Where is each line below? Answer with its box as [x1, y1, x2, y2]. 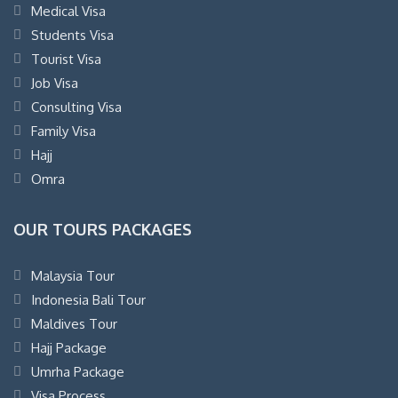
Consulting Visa [31, 98, 122, 115]
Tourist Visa [31, 50, 101, 68]
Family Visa [31, 122, 96, 139]
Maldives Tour [31, 314, 117, 332]
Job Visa [31, 74, 78, 92]
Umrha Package [31, 362, 124, 380]
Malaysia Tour [31, 267, 115, 284]
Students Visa [31, 26, 114, 44]
